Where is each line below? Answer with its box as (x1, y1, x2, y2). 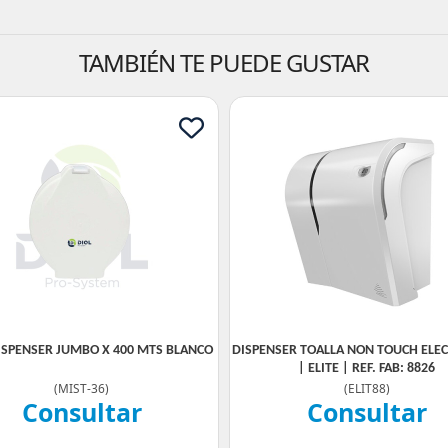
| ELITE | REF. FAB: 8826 (298, 361, 435, 376)
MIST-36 (58, 380, 105, 396)
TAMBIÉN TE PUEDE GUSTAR (79, 46, 369, 79)
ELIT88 (347, 380, 386, 396)
